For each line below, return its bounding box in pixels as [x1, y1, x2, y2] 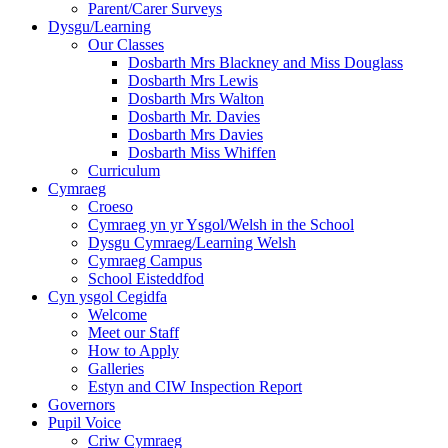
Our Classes [88, 35, 164, 53]
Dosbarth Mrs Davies [128, 125, 263, 143]
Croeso [88, 197, 133, 215]
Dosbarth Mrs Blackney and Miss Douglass [128, 53, 403, 71]
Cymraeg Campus [88, 251, 202, 269]
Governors [48, 395, 115, 413]
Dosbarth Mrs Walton [128, 89, 264, 107]
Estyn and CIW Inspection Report [88, 377, 302, 395]
